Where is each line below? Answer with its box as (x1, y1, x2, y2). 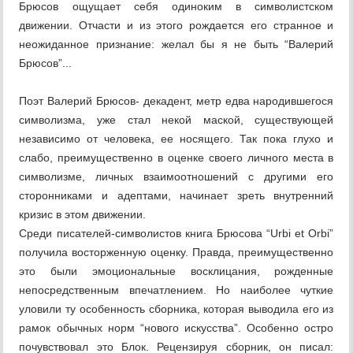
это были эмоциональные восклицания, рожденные (19, 265, 334, 278)
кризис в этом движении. (19, 208, 147, 221)
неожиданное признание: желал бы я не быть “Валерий (19, 38, 334, 51)
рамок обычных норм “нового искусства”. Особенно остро (19, 321, 334, 335)
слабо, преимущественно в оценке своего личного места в (19, 151, 334, 165)
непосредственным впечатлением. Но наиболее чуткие (19, 284, 334, 297)
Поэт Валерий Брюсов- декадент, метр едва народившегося (19, 95, 334, 108)
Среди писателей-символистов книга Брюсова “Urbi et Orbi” (19, 227, 334, 240)
